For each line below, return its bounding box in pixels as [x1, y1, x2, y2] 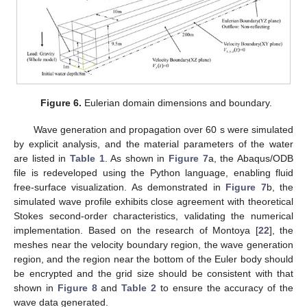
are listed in [14, 152, 70, 164]
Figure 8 [57, 282, 97, 293]
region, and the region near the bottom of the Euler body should [14, 253, 293, 265]
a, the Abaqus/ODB [208, 152, 294, 164]
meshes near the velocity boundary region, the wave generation [14, 238, 293, 250]
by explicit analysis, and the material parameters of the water [14, 138, 293, 149]
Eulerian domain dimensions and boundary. [82, 97, 273, 109]
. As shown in [104, 152, 169, 164]
